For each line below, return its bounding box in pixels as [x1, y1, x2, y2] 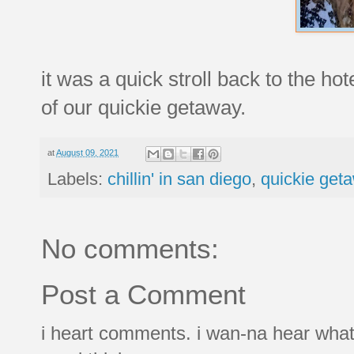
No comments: [41, 232, 219, 264]
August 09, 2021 [56, 148, 119, 158]
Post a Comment [41, 278, 246, 310]
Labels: [47, 168, 107, 189]
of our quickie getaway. [41, 96, 246, 120]
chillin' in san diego [107, 168, 251, 189]
